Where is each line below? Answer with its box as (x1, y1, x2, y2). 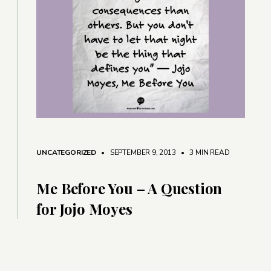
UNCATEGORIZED (36, 148, 97, 158)
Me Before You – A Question (36, 178, 223, 198)
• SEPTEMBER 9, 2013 (97, 148, 176, 158)
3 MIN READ (188, 148, 230, 158)
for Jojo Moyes (36, 199, 132, 219)
